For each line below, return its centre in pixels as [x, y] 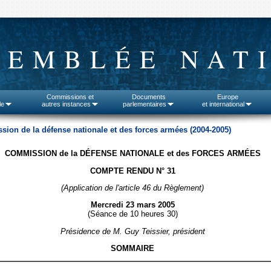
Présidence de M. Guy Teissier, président [132, 231]
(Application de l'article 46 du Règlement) [132, 188]
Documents [149, 97]
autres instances [66, 104]
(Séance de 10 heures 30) [132, 214]
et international [223, 104]
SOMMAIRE [132, 248]
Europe [227, 97]
